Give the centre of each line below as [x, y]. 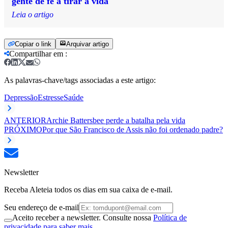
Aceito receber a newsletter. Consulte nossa [83, 217]
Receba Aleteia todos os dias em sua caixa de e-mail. [88, 189]
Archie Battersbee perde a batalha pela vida [116, 120]
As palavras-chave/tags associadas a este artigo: [80, 80]
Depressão [21, 97]
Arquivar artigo [88, 44]
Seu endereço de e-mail [41, 207]
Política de [170, 217]
